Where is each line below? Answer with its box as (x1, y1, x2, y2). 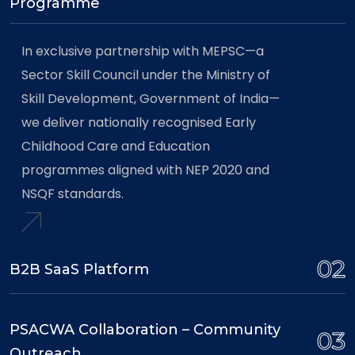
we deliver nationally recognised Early (21, 113, 256, 132)
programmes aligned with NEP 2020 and (21, 161, 269, 179)
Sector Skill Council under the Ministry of (21, 66, 270, 84)
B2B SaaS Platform (10, 261, 149, 278)
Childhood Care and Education (21, 137, 210, 155)
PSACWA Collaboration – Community (10, 321, 281, 338)
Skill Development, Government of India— (21, 90, 280, 108)
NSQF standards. (21, 185, 124, 203)
